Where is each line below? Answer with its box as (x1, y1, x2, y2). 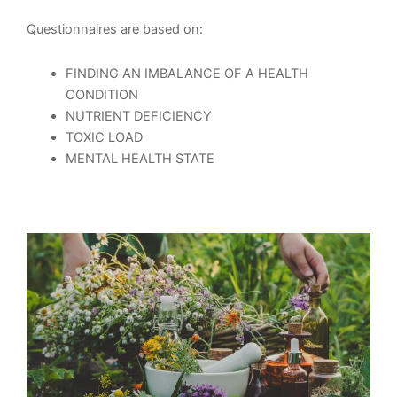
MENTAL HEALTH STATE (65, 150, 214, 167)
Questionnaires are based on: (27, 21, 203, 38)
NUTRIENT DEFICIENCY (65, 107, 212, 124)
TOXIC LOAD (65, 128, 143, 145)
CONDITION (65, 86, 138, 103)
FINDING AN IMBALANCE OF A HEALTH (65, 65, 308, 82)
